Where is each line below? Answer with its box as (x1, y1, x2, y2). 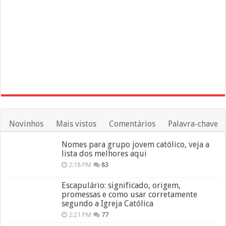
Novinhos (9, 119, 44, 129)
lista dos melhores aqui (62, 148, 147, 158)
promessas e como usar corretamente (62, 189, 198, 199)
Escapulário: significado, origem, (62, 180, 181, 190)
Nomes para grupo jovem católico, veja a (62, 139, 210, 149)
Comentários (109, 119, 156, 129)
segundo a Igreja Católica (62, 198, 154, 208)
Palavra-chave (168, 119, 218, 129)
